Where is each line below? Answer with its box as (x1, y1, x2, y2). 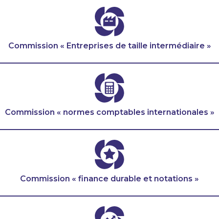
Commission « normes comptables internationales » (4, 108, 215, 117)
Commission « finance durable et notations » (20, 174, 199, 184)
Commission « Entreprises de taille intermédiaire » (8, 41, 211, 51)
